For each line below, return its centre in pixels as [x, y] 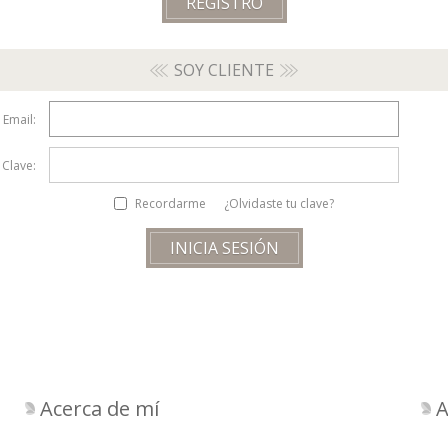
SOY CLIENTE [224, 70]
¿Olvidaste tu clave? [279, 204]
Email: [19, 119]
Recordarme [170, 204]
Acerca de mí [99, 409]
